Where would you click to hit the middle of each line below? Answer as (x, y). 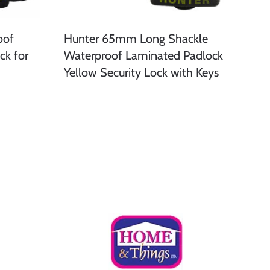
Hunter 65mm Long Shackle (136, 39)
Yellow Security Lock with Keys (141, 73)
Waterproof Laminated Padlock (143, 56)
